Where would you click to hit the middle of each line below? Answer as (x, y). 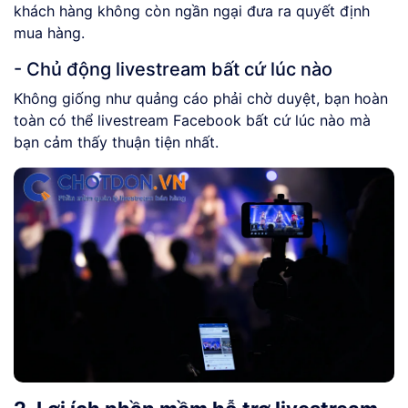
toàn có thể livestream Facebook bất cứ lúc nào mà (192, 121)
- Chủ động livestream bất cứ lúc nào (173, 70)
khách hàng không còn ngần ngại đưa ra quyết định (192, 11)
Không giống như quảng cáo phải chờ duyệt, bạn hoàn (201, 99)
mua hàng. (49, 33)
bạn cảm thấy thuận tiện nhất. (116, 143)
